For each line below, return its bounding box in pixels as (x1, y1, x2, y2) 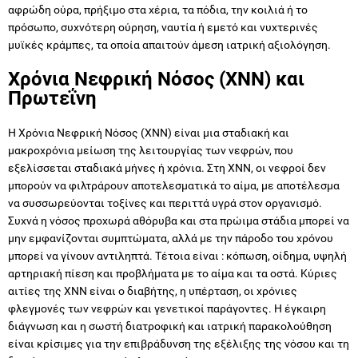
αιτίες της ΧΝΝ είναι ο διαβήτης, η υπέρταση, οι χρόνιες (8, 284, 297, 297)
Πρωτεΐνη (8, 86, 97, 109)
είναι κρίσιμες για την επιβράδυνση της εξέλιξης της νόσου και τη (8, 336, 349, 350)
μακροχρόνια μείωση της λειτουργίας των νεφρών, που (8, 143, 293, 157)
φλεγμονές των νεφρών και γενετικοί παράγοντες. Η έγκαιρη (8, 301, 326, 315)
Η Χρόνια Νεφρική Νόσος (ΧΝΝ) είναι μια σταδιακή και (8, 125, 289, 139)
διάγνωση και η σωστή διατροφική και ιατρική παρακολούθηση (8, 319, 332, 332)
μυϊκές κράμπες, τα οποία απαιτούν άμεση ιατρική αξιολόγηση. (8, 38, 331, 51)
